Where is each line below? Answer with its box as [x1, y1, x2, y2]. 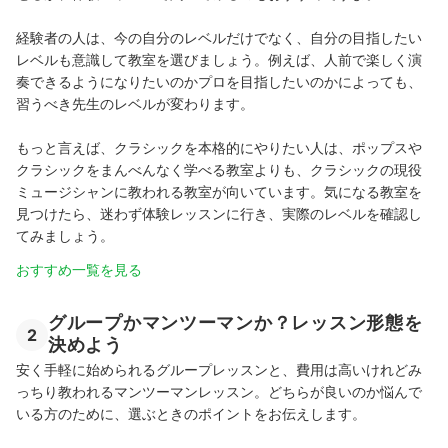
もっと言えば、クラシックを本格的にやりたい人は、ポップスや [16, 138, 422, 156]
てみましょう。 [16, 226, 114, 244]
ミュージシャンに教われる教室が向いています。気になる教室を [16, 182, 422, 200]
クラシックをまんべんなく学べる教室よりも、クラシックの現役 [16, 160, 422, 178]
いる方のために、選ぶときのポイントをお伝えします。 [16, 404, 366, 422]
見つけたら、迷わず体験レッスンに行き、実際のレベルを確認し [16, 204, 422, 222]
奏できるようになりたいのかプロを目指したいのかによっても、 [16, 72, 422, 90]
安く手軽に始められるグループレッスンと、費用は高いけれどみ [16, 360, 422, 378]
